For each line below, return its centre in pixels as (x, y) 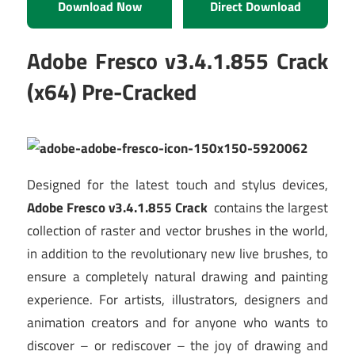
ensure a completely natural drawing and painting (177, 277)
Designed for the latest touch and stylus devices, (177, 185)
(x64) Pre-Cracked (112, 92)
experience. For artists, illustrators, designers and (177, 300)
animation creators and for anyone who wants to (177, 323)
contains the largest (268, 208)
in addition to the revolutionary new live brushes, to (177, 254)
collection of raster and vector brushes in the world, (177, 231)
